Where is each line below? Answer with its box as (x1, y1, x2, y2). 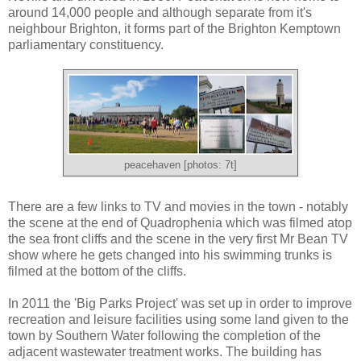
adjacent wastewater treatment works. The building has (8, 344, 322, 359)
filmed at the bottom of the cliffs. (8, 263, 186, 278)
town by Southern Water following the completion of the (8, 328, 321, 342)
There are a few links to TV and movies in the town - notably (8, 199, 348, 214)
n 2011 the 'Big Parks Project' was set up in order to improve (11, 296, 352, 310)
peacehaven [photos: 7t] (124, 159, 237, 171)
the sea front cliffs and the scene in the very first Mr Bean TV (8, 231, 348, 246)
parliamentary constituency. (8, 37, 164, 52)
